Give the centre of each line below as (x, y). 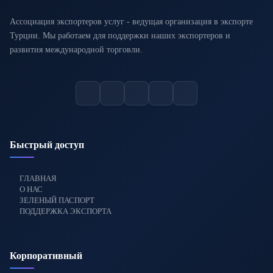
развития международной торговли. (76, 50)
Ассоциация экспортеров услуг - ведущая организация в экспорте (131, 22)
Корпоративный (46, 256)
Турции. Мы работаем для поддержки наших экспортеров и (120, 36)
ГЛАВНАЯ (38, 178)
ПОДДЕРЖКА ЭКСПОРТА (66, 211)
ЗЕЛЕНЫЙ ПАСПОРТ (57, 200)
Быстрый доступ (47, 145)
